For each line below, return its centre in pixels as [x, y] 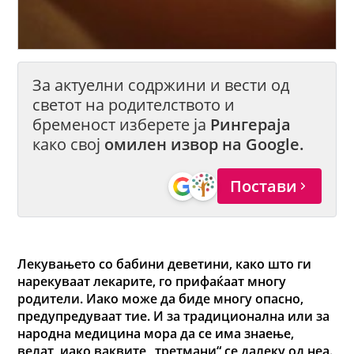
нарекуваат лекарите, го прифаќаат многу [152, 282]
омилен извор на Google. [205, 144]
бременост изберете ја [122, 124]
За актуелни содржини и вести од [161, 85]
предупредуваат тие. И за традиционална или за [174, 316]
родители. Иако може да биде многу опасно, [161, 299]
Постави [263, 186]
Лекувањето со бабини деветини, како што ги [165, 264]
